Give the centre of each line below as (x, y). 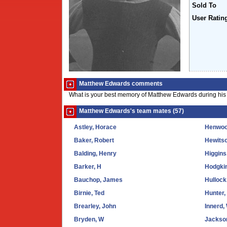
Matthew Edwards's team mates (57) (131, 111)
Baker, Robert (94, 140)
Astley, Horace (95, 127)
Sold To (204, 6)
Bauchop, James (98, 180)
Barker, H (88, 167)
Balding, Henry (95, 154)
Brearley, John (95, 206)
